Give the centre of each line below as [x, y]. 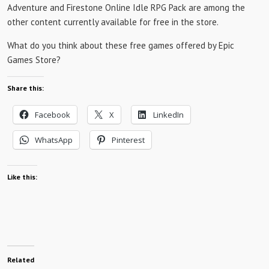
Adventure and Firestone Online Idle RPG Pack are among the [126, 7]
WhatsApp [54, 140]
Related [21, 259]
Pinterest [128, 140]
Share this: [26, 88]
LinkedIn [168, 114]
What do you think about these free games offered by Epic [121, 45]
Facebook [53, 114]
